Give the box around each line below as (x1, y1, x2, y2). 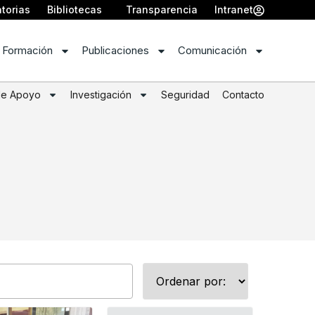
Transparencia (126, 4, 198, 15)
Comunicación (178, 44, 247, 58)
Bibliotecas (47, 4, 102, 15)
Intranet (214, 4, 253, 15)
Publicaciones (82, 44, 149, 58)
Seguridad (161, 89, 210, 101)
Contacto (222, 89, 264, 101)
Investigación (70, 89, 131, 101)
